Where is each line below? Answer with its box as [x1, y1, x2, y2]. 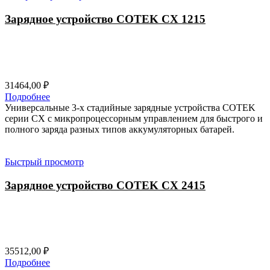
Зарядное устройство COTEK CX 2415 [5, 178, 206, 192]
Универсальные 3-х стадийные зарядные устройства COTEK [5, 102, 256, 113]
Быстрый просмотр [5, 156, 84, 167]
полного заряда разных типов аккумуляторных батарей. [5, 124, 234, 134]
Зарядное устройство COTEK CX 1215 [5, 13, 206, 26]
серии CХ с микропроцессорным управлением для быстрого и [5, 113, 263, 124]
